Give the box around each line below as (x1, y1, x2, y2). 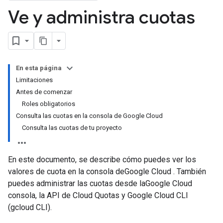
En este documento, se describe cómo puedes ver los (8, 155, 196, 164)
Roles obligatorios (22, 100, 75, 108)
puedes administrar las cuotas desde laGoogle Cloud (8, 179, 192, 188)
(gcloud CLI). (8, 203, 52, 212)
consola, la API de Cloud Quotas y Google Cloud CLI (8, 191, 188, 200)
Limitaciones (16, 76, 53, 84)
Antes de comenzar (16, 88, 72, 96)
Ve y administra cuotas (8, 6, 195, 28)
